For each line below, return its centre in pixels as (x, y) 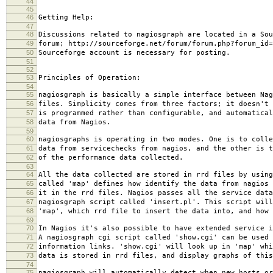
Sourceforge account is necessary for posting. (134, 52)
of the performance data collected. (111, 157)
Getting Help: (66, 17)
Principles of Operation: (90, 77)
